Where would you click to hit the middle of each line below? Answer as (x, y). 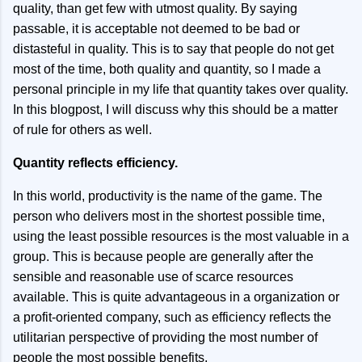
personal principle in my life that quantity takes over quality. (181, 89)
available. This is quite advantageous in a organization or (176, 297)
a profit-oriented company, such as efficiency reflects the (172, 317)
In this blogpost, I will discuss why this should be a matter (175, 109)
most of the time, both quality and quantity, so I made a (167, 69)
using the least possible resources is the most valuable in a (181, 236)
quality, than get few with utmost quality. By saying (155, 8)
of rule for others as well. (82, 130)
